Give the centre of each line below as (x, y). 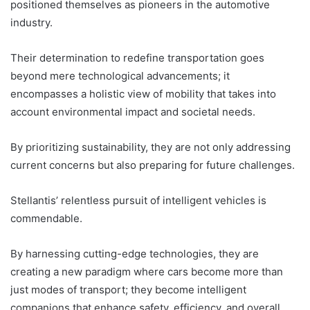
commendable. (46, 218)
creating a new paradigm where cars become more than (147, 271)
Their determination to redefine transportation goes (137, 57)
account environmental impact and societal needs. (133, 111)
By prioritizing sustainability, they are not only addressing (151, 147)
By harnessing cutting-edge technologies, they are (135, 253)
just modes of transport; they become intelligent (128, 289)
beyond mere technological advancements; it (120, 75)
